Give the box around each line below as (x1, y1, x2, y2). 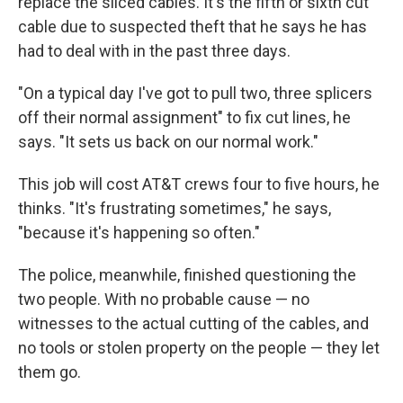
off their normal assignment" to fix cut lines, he (18, 108, 351, 128)
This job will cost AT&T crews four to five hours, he (18, 175, 380, 194)
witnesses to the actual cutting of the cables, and (18, 314, 369, 334)
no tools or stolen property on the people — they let (18, 338, 380, 358)
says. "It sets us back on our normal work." (18, 132, 318, 152)
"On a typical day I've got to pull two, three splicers (18, 84, 372, 103)
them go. (18, 363, 81, 382)
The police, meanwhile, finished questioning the (18, 265, 356, 285)
